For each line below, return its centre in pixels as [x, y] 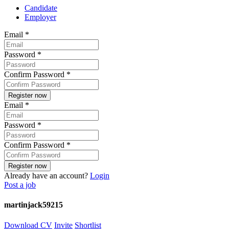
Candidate [41, 8]
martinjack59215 [33, 205]
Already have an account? [47, 176]
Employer [40, 17]
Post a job [20, 185]
